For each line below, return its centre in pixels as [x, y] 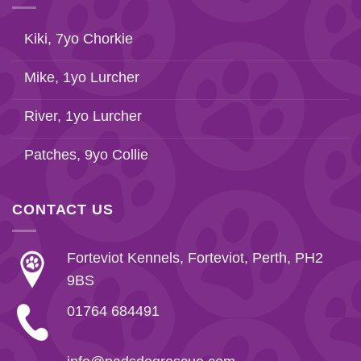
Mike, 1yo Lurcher [82, 78]
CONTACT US [63, 209]
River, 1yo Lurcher [83, 116]
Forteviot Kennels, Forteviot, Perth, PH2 [195, 257]
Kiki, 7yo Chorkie [79, 39]
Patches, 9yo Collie [86, 155]
